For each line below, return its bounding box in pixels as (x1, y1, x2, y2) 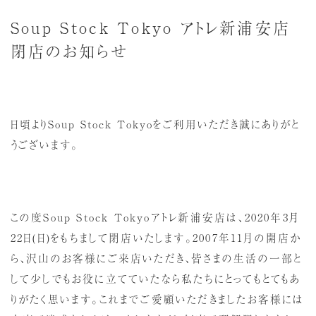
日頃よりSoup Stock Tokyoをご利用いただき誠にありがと (10, 116, 300, 132)
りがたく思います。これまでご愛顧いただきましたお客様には (10, 291, 305, 306)
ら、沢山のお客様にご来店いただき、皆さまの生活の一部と (10, 250, 303, 265)
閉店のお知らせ (10, 38, 128, 61)
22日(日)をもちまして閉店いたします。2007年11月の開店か (10, 229, 302, 245)
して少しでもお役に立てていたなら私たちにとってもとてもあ (10, 270, 301, 286)
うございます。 (10, 137, 78, 152)
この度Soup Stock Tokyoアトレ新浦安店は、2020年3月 (10, 209, 300, 224)
